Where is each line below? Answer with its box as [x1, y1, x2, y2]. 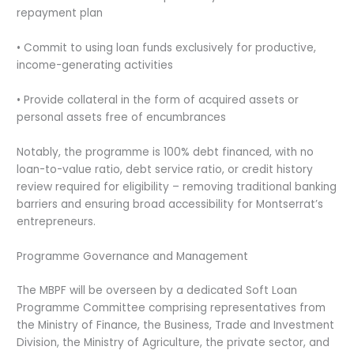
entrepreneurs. [17, 213, 96, 229]
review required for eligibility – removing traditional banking [17, 179, 337, 194]
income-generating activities [17, 57, 174, 73]
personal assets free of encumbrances [17, 109, 227, 125]
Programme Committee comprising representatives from [17, 300, 326, 316]
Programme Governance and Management [17, 248, 249, 264]
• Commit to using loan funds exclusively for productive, [17, 40, 317, 55]
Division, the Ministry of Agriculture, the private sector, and [17, 335, 330, 351]
